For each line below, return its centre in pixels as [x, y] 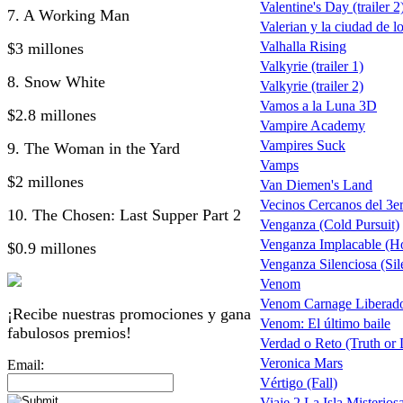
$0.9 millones [52, 248]
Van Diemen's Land [316, 185]
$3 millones [45, 48]
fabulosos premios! [69, 332]
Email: [26, 364]
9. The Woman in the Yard [94, 148]
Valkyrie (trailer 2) [312, 86]
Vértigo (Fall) [299, 383]
